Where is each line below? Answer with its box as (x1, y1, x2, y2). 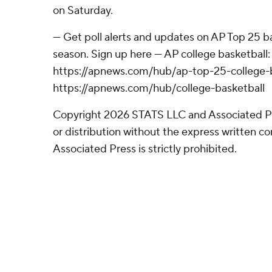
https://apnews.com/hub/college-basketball (53, 81, 265, 95)
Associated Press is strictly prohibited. (53, 142, 237, 156)
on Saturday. (53, 4, 113, 18)
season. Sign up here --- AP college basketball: (53, 47, 270, 61)
